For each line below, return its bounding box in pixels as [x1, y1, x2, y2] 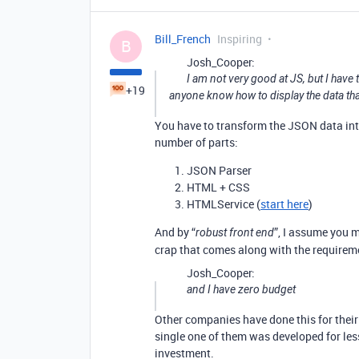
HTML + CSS [187, 179, 250, 195]
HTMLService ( [187, 196, 260, 212]
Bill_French [155, 31, 211, 46]
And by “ [155, 224, 196, 240]
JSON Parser [187, 163, 252, 178]
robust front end [196, 226, 274, 239]
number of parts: [155, 135, 238, 150]
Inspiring [217, 31, 262, 46]
